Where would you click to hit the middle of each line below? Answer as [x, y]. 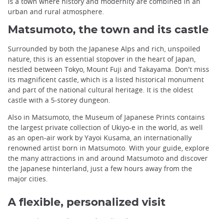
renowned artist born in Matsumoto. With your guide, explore [109, 148]
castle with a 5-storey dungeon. [59, 100]
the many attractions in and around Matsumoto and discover [108, 158]
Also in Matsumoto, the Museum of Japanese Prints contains [106, 117]
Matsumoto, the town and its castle [108, 30]
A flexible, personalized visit [87, 203]
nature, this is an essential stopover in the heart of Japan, [102, 59]
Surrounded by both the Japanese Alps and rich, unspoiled [104, 49]
